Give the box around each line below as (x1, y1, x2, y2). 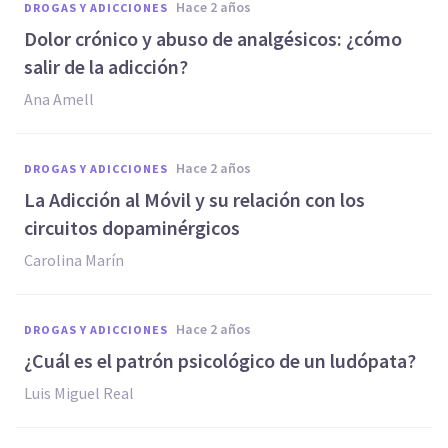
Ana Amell (24, 89, 94, 109)
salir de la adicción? (24, 54, 188, 79)
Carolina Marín (24, 250, 124, 270)
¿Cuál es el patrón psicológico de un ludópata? (24, 348, 416, 373)
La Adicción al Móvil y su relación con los (24, 187, 365, 212)
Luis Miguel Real (24, 383, 134, 403)
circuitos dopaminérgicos (24, 215, 240, 240)
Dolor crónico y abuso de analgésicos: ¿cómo (24, 26, 402, 51)
